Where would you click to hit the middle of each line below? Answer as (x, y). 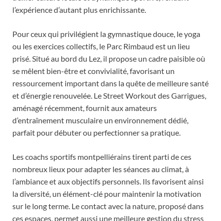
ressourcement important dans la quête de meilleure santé (110, 83)
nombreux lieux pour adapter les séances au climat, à (101, 169)
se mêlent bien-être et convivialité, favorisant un (93, 71)
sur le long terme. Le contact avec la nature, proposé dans (108, 206)
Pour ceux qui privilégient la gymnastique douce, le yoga (106, 34)
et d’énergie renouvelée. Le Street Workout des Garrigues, (109, 96)
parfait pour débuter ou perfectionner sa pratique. (96, 133)
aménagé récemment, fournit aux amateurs (85, 108)
